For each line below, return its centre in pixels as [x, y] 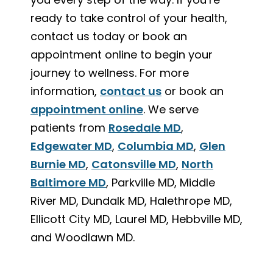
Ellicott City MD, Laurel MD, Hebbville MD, [136, 219]
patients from [69, 127]
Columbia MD [156, 146]
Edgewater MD [71, 146]
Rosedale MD [145, 127]
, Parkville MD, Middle [161, 182]
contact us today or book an [109, 36]
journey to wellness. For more [110, 73]
